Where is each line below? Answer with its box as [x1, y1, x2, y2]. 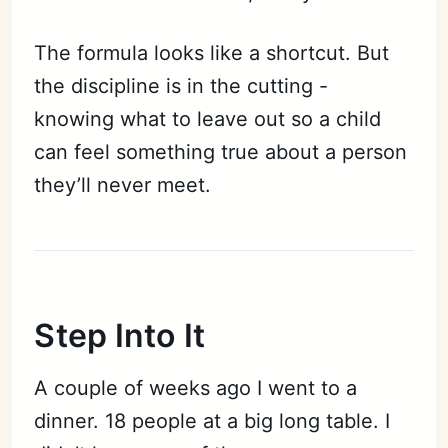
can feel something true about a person [34, 139, 408, 164]
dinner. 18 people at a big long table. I [34, 408, 391, 433]
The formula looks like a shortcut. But [34, 40, 390, 65]
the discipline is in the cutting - [34, 73, 329, 98]
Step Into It [34, 315, 205, 355]
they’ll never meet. [34, 172, 212, 197]
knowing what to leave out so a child [34, 106, 382, 131]
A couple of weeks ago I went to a [34, 375, 358, 400]
